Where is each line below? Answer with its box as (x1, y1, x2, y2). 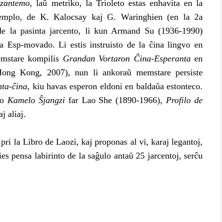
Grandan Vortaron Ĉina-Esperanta (62, 54, 191, 63)
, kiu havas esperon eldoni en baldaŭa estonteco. (27, 81, 203, 91)
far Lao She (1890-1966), (64, 95, 166, 105)
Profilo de (166, 95, 203, 105)
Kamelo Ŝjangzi (7, 95, 65, 105)
